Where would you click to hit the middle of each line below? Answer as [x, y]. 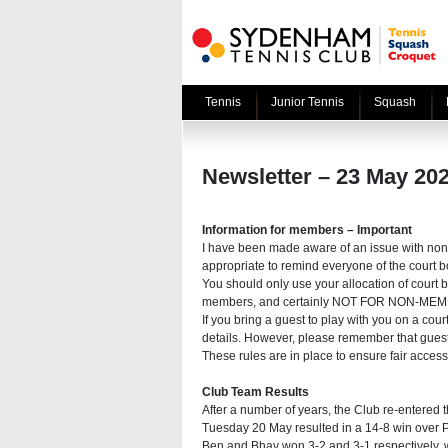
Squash [395, 102]
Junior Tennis [307, 102]
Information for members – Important [307, 230]
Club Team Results [255, 392]
